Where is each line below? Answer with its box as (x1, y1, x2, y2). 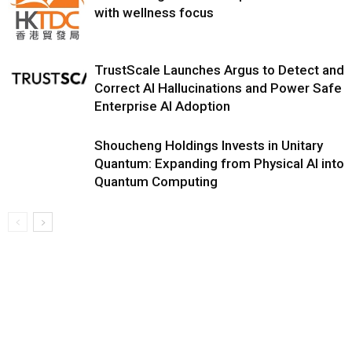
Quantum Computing (94, 174, 218, 190)
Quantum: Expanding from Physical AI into (94, 156, 344, 172)
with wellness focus (94, 5, 214, 21)
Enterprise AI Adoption (94, 98, 230, 115)
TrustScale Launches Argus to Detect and (94, 62, 344, 79)
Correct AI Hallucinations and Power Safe (94, 80, 342, 97)
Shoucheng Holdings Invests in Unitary (94, 137, 323, 154)
